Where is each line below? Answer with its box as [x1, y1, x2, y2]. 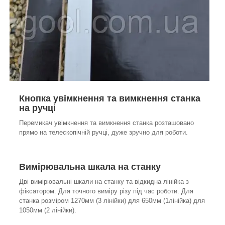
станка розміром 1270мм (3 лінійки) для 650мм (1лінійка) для [19, 197, 205, 205]
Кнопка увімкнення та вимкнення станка [19, 93, 200, 104]
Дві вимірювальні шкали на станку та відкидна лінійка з [19, 178, 189, 186]
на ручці [19, 103, 56, 114]
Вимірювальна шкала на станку [19, 162, 163, 172]
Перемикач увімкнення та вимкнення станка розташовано [19, 119, 194, 127]
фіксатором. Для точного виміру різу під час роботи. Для [19, 187, 193, 195]
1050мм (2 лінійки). [19, 206, 76, 214]
